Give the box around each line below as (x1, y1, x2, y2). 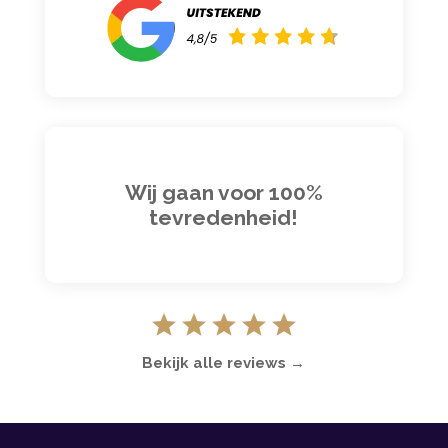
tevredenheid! (149, 204, 299, 230)
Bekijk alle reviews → (142, 353, 306, 372)
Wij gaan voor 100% (124, 179, 323, 205)
